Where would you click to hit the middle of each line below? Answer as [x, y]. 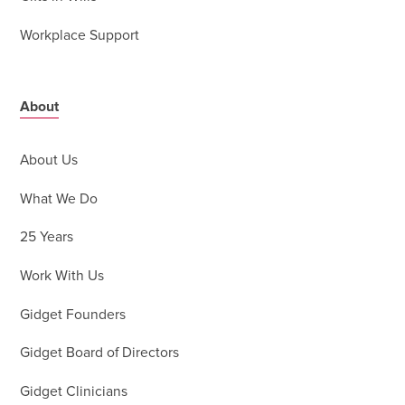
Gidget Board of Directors [100, 353]
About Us [49, 161]
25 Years [47, 238]
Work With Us [62, 277]
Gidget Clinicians [74, 392]
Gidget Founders [73, 315]
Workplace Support [80, 36]
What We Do [59, 199]
